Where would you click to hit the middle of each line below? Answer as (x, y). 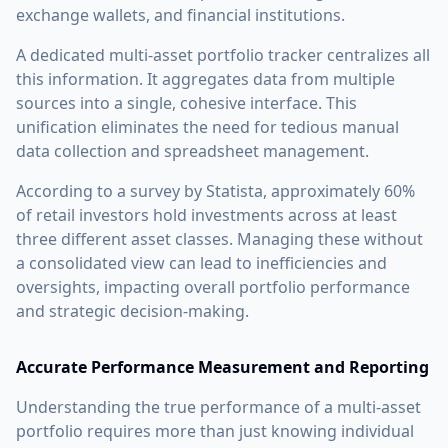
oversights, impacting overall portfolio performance (213, 286)
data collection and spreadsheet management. (192, 150)
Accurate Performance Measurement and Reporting (222, 366)
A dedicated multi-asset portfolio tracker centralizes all (223, 54)
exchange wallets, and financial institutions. (180, 14)
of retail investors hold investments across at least (206, 214)
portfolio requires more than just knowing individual (215, 430)
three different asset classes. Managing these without (219, 238)
